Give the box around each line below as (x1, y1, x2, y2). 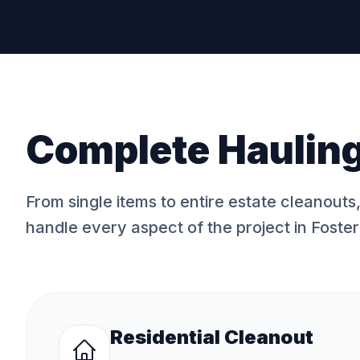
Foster (311, 218, 358, 237)
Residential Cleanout (110, 325, 313, 349)
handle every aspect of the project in (26, 218, 311, 237)
